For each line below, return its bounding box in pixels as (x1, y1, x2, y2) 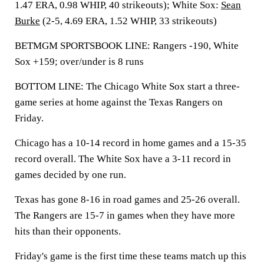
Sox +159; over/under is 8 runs (15, 56, 144, 67)
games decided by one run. (15, 169, 126, 180)
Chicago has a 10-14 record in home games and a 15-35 (15, 137, 246, 148)
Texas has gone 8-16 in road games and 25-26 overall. (15, 194, 240, 205)
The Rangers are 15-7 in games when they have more (15, 210, 235, 221)
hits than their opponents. (15, 226, 121, 237)
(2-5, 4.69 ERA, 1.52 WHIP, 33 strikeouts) (40, 15, 217, 27)
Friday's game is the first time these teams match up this (15, 250, 246, 262)
